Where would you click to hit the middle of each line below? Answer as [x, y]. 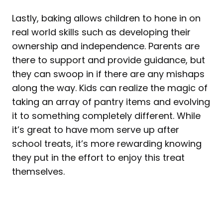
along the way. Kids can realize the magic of [110, 88]
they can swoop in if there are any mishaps [108, 74]
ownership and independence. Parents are [106, 46]
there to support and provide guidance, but [109, 60]
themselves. [38, 171]
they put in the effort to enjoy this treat [98, 157]
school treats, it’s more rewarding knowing [107, 143]
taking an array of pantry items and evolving [111, 102]
